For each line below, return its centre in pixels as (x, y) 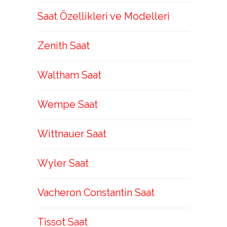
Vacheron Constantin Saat (96, 193)
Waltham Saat (69, 75)
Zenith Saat (64, 46)
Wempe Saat (68, 104)
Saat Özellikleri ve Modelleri (104, 16)
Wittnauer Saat (72, 134)
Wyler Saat (63, 163)
